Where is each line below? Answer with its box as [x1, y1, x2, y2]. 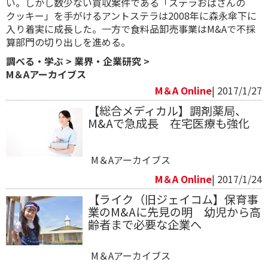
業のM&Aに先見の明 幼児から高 [87, 203, 261, 220]
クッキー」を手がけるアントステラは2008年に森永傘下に [6, 8, 257, 23]
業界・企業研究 [74, 53, 141, 68]
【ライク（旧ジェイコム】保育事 [87, 190, 258, 208]
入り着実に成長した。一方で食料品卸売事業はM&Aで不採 [6, 21, 255, 36]
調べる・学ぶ [6, 53, 63, 68]
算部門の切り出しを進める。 [6, 34, 130, 49]
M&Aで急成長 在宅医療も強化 [87, 114, 249, 132]
